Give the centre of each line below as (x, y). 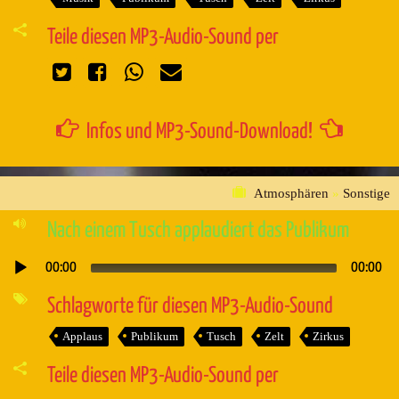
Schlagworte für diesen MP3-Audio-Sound (190, 306)
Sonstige (366, 193)
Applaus (82, 336)
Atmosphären (291, 193)
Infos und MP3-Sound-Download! (199, 131)
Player (19, 289)
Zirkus (328, 336)
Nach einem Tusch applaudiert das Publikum (198, 231)
